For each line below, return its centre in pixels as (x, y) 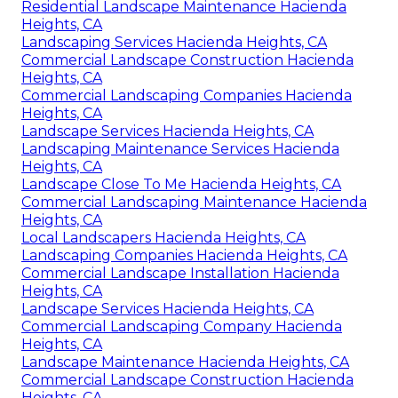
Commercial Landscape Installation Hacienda (180, 274)
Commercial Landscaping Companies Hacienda (187, 96)
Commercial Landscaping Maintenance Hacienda (194, 203)
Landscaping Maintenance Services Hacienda (180, 149)
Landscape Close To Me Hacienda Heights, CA (181, 185)
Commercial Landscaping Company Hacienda (182, 327)
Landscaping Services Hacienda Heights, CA (174, 43)
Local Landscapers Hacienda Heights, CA (163, 238)
